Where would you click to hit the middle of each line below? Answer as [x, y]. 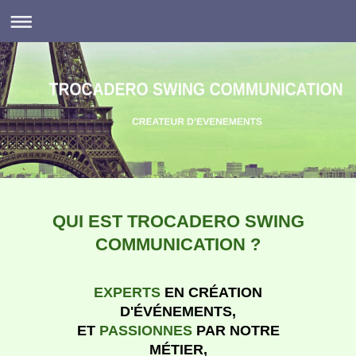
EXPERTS [127, 293]
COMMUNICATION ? [178, 245]
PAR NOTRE [236, 331]
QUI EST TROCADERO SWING [178, 222]
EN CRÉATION [211, 293]
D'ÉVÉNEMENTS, [178, 312]
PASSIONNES [145, 331]
